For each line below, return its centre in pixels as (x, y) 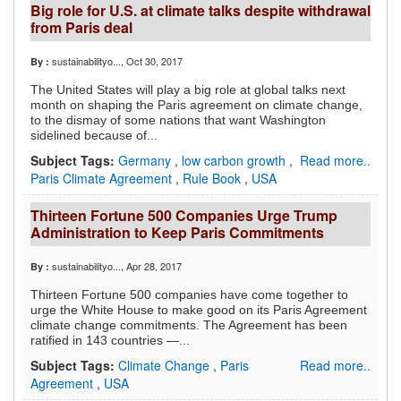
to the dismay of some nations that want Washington (178, 120)
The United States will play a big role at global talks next (188, 90)
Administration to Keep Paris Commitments (177, 233)
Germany (146, 161)
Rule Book (213, 179)
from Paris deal (81, 28)
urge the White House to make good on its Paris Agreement (199, 310)
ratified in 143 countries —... (110, 341)
